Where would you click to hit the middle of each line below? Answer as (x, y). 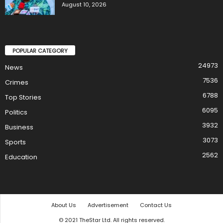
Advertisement (108, 205)
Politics (16, 112)
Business (19, 127)
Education (21, 157)
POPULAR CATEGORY (40, 51)
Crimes (17, 82)
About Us (64, 205)
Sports (15, 142)
